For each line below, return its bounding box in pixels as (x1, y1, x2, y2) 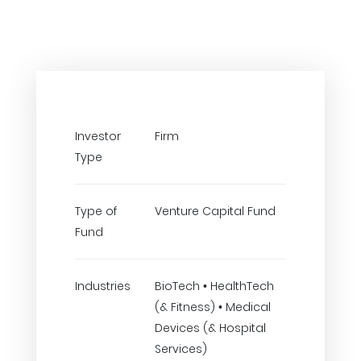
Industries (75, 278, 131, 294)
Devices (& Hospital (155, 320, 266, 336)
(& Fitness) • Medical (155, 299, 271, 315)
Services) (155, 341, 207, 357)
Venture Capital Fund (155, 203, 276, 219)
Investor (75, 128, 121, 144)
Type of (75, 203, 117, 219)
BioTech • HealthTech (155, 278, 274, 294)
